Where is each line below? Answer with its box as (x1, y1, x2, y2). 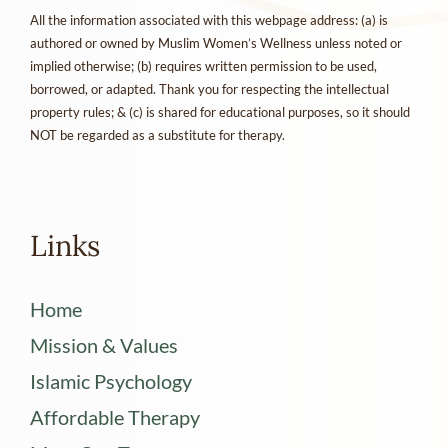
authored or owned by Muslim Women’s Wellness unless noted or (30, 35, 402, 52)
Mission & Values (30, 332, 178, 357)
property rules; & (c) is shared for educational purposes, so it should (30, 104, 410, 121)
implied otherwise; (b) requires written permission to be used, (30, 58, 377, 75)
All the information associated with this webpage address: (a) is (30, 12, 388, 29)
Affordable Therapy (30, 404, 200, 429)
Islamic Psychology (30, 368, 192, 393)
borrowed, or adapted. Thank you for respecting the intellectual (30, 81, 389, 98)
